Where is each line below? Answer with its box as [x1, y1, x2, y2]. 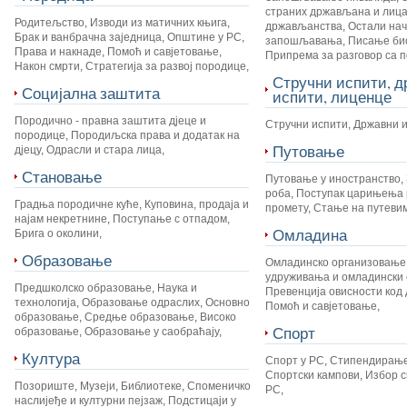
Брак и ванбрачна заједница [15, 31, 162, 44]
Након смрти [15, 60, 80, 73]
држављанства [264, 20, 342, 33]
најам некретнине [15, 213, 107, 225]
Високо [200, 311, 236, 323]
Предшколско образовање [15, 282, 152, 294]
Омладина [272, 224, 347, 245]
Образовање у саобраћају [84, 325, 219, 338]
